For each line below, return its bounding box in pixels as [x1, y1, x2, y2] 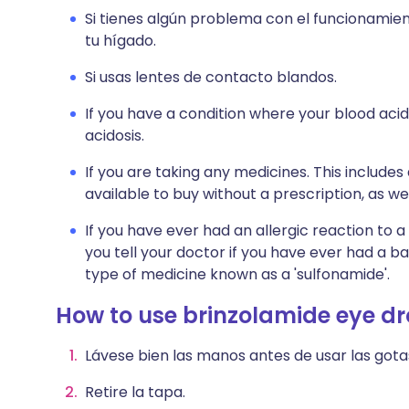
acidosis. [85, 125, 144, 146]
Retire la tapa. [85, 382, 185, 403]
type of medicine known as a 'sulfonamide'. [85, 264, 390, 285]
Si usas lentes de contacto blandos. [85, 67, 337, 88]
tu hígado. [85, 30, 156, 51]
